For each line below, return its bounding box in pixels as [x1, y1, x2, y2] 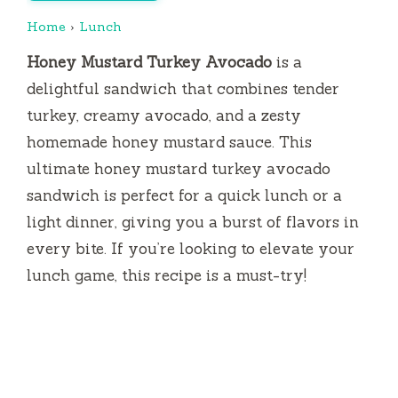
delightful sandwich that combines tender [27, 78, 339, 99]
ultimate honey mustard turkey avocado [27, 158, 330, 179]
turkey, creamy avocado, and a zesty [27, 105, 301, 125]
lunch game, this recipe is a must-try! [27, 265, 306, 285]
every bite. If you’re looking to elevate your [27, 238, 354, 259]
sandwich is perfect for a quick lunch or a [27, 185, 342, 205]
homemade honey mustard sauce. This [27, 131, 312, 152]
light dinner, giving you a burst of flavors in [27, 211, 359, 232]
